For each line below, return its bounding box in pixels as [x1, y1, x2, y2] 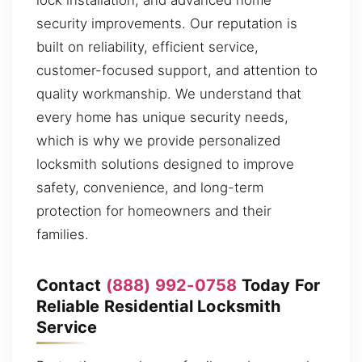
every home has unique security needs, [36, 108, 288, 125]
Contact [36, 275, 106, 295]
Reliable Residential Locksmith [36, 296, 280, 316]
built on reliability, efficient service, [36, 38, 259, 55]
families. [36, 225, 89, 242]
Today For [237, 275, 321, 295]
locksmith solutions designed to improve [36, 155, 294, 172]
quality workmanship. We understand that [36, 85, 301, 102]
